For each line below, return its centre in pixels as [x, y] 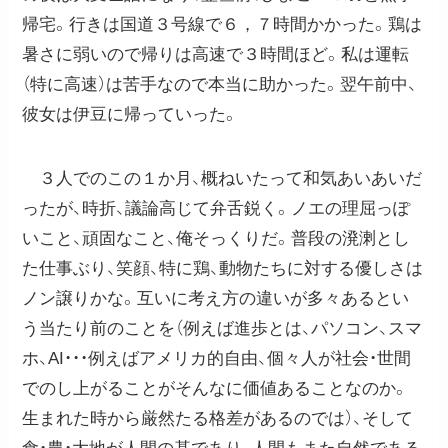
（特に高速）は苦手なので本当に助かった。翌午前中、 [220, 84]
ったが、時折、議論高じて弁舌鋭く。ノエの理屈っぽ [216, 208]
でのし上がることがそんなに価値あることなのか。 [216, 388]
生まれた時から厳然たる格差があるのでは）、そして [218, 418]
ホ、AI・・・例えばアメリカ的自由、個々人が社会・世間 [217, 358]
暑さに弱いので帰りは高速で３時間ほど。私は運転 [216, 54]
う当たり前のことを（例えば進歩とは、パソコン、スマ [222, 328]
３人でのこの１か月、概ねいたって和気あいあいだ [222, 178]
